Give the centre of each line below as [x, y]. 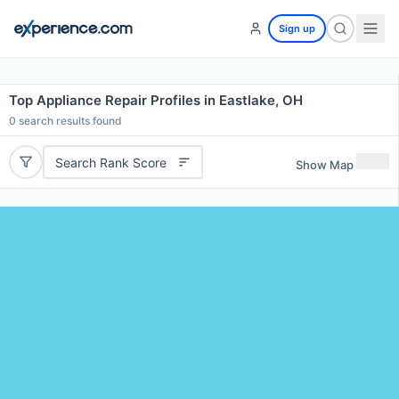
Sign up [297, 28]
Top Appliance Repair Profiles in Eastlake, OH [156, 100]
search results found [69, 121]
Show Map [325, 164]
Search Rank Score [110, 162]
